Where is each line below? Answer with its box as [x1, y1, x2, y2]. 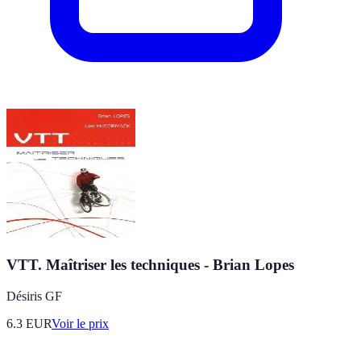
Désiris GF [6, 288, 62, 303]
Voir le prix [52, 316, 109, 330]
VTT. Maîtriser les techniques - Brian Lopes [6, 256, 294, 274]
